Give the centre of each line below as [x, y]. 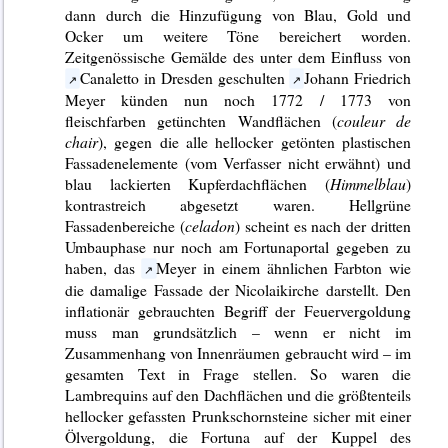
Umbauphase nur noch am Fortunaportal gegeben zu [238, 246]
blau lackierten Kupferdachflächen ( [198, 183]
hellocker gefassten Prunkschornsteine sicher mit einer [238, 415]
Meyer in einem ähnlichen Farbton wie [284, 267]
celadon [209, 225]
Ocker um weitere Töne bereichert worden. [238, 35]
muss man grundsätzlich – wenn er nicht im [238, 331]
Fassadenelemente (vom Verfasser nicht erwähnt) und [238, 162]
